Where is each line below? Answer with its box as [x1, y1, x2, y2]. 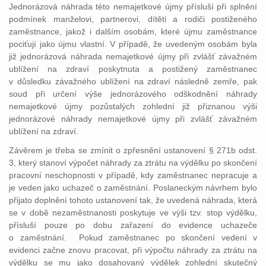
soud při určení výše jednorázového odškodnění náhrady [9, 89, 257, 99]
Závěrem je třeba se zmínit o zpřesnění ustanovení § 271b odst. [9, 145, 257, 155]
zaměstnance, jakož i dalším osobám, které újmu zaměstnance [9, 27, 257, 36]
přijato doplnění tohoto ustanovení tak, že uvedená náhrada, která [9, 195, 257, 205]
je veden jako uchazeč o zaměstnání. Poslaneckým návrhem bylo [9, 183, 257, 192]
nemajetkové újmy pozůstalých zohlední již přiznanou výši [9, 102, 257, 111]
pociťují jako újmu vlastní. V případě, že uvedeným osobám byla [9, 39, 257, 49]
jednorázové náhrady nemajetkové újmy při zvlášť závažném [9, 114, 257, 123]
